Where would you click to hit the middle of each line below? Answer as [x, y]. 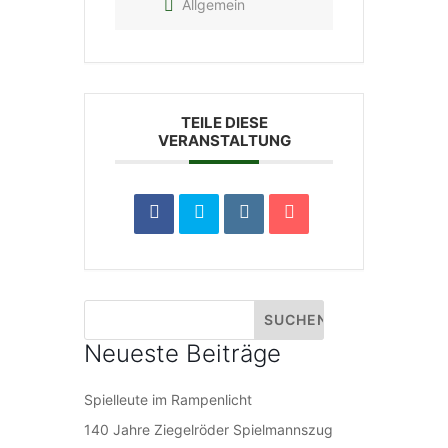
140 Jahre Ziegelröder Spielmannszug [208, 429]
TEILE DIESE [224, 122]
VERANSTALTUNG [224, 140]
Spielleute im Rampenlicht [168, 399]
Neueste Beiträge [182, 353]
